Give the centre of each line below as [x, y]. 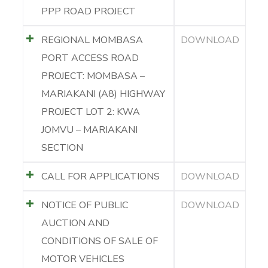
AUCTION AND [75, 223]
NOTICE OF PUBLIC [84, 205]
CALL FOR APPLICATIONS [100, 176]
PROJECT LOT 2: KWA [90, 112]
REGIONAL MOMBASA [92, 40]
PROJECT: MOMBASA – [93, 76]
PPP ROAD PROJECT [88, 11]
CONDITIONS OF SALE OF [99, 241]
